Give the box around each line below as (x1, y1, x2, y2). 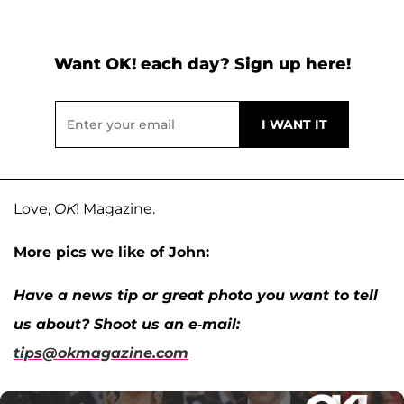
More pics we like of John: (14, 243, 209, 261)
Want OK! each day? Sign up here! (53, 53, 351, 74)
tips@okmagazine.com (14, 344, 188, 362)
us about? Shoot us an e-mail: (14, 315, 240, 333)
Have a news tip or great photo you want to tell (14, 286, 378, 304)
